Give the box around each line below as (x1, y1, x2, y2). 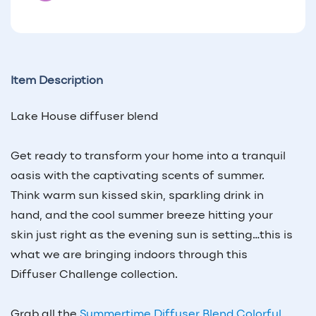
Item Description (11, 75, 103, 87)
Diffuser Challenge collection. (11, 269, 178, 281)
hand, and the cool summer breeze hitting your (11, 209, 273, 221)
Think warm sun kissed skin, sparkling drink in (11, 190, 264, 202)
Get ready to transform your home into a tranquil (11, 150, 286, 162)
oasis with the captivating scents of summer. (11, 170, 265, 182)
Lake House (11, 111, 77, 123)
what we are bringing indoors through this (11, 249, 248, 261)
